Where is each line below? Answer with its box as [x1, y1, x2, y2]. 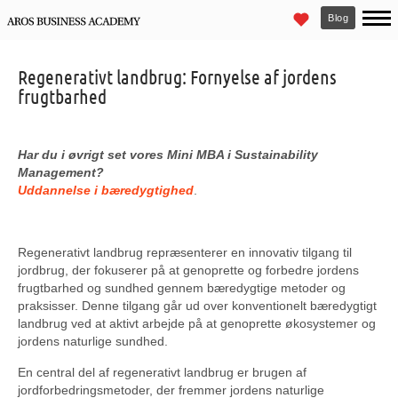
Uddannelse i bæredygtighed [18, 183, 194, 197]
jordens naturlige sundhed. [18, 334, 168, 348]
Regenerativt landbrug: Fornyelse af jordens [18, 65, 337, 88]
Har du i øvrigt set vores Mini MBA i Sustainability [18, 147, 318, 162]
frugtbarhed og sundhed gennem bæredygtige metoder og [18, 281, 346, 295]
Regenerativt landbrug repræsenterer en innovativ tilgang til [18, 245, 352, 259]
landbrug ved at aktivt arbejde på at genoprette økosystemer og [18, 316, 376, 330]
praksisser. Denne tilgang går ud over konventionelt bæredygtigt [18, 298, 377, 313]
